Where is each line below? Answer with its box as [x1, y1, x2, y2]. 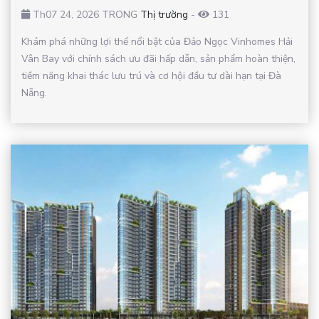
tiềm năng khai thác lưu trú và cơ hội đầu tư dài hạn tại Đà [21, 69, 281, 83]
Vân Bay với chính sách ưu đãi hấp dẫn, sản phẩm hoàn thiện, [21, 52, 296, 66]
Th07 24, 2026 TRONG [30, 8, 140, 22]
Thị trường [140, 8, 188, 22]
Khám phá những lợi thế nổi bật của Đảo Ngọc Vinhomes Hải [21, 35, 293, 49]
